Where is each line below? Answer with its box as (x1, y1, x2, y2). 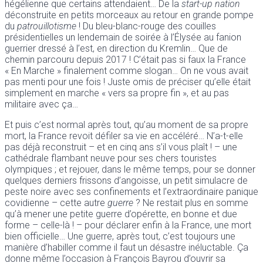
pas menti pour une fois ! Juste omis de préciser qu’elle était (5, 76, 251, 88)
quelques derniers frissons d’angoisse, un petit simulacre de (5, 175, 248, 187)
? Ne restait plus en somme (133, 197, 248, 209)
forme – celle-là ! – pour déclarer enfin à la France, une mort (5, 220, 251, 231)
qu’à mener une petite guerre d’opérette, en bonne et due (5, 208, 237, 220)
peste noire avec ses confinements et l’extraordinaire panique (5, 186, 258, 198)
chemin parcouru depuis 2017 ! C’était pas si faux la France (5, 54, 246, 66)
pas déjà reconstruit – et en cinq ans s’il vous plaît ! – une (5, 141, 237, 153)
